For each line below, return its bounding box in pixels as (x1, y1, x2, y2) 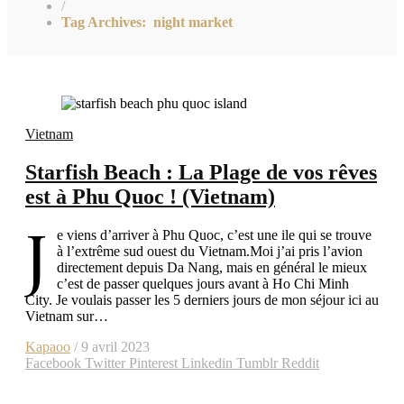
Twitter (85, 354, 125, 371)
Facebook (25, 354, 81, 371)
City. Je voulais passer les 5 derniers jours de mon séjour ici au (25, 291, 379, 308)
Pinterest (129, 354, 178, 371)
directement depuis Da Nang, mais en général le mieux (57, 259, 367, 275)
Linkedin (181, 354, 233, 371)
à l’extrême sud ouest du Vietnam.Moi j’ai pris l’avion (57, 243, 363, 259)
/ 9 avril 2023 (70, 338, 150, 354)
